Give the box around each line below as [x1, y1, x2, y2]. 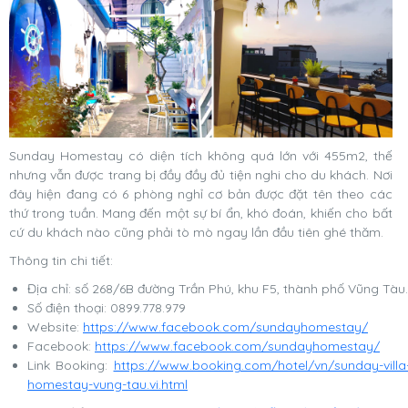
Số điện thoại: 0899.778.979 [27, 300, 186, 317]
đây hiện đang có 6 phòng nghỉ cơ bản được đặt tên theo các [9, 186, 393, 203]
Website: [27, 319, 83, 336]
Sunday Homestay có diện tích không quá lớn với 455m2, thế [9, 148, 393, 165]
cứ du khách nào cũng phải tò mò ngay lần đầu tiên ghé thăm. [9, 224, 387, 241]
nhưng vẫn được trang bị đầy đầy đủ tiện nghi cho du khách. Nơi [9, 167, 393, 184]
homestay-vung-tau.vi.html [27, 376, 188, 393]
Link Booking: [27, 357, 114, 374]
